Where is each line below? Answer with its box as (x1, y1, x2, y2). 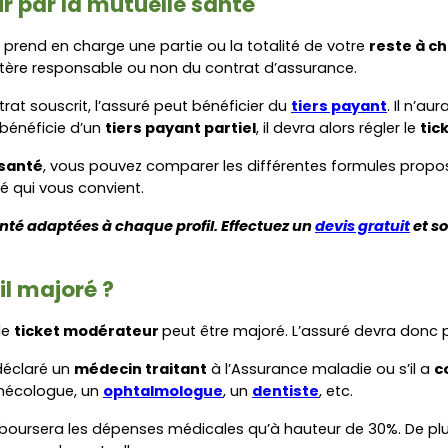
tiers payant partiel (105, 117, 256, 138)
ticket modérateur (14, 320, 162, 341)
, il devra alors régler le (256, 117, 420, 138)
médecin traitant (74, 358, 207, 379)
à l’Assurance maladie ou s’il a (207, 358, 434, 379)
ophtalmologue (103, 380, 223, 401)
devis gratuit (315, 215, 410, 236)
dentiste (252, 380, 319, 401)
